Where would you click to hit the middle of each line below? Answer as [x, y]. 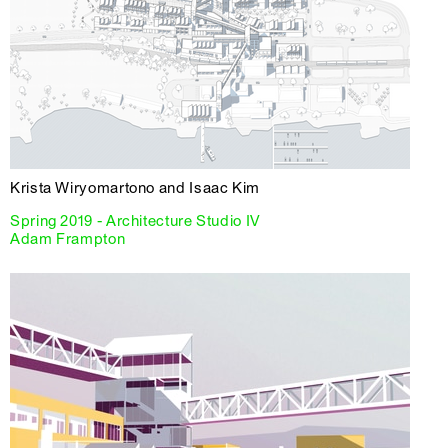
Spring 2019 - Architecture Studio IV [135, 220]
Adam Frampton [68, 238]
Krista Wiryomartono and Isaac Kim [135, 187]
